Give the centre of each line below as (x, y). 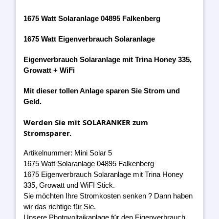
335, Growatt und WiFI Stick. (69, 185)
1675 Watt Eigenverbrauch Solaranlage (89, 39)
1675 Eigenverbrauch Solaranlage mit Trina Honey (103, 175)
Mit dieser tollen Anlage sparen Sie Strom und (102, 90)
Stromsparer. (47, 133)
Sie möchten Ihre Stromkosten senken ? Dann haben (108, 196)
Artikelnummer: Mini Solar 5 (68, 153)
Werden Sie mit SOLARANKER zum (86, 122)
